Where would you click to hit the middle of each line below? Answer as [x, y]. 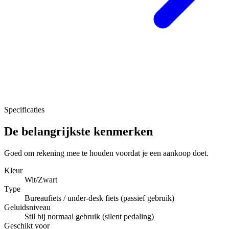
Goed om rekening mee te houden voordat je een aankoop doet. [106, 153]
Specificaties [24, 109]
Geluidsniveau [27, 207]
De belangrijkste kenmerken [78, 131]
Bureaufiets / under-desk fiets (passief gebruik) [99, 198]
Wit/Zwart [41, 179]
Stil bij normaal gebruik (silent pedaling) [89, 216]
